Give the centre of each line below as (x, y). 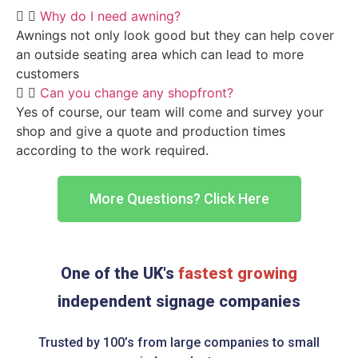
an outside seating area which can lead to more (160, 55)
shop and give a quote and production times (151, 131)
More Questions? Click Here (179, 199)
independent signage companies (179, 301)
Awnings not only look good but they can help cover (175, 36)
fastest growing (236, 273)
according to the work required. (112, 151)
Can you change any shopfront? (137, 93)
